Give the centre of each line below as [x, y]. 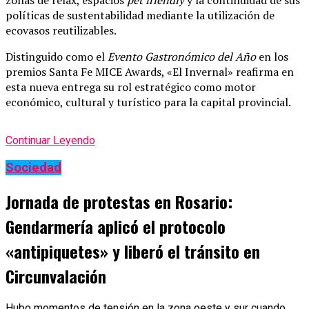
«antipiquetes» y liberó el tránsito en [133, 251]
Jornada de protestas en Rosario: [119, 201]
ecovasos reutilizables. [61, 30]
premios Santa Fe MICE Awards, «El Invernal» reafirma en [150, 71]
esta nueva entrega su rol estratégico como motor [131, 87]
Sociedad [33, 167]
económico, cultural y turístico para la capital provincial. [148, 102]
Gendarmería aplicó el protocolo [116, 226]
